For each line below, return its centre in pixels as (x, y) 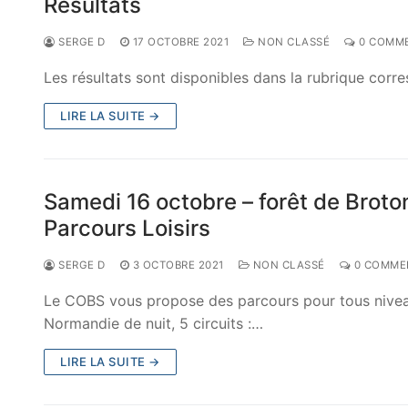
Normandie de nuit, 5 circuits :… (153, 324)
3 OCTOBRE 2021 (178, 265)
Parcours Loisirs (127, 229)
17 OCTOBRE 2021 (180, 42)
